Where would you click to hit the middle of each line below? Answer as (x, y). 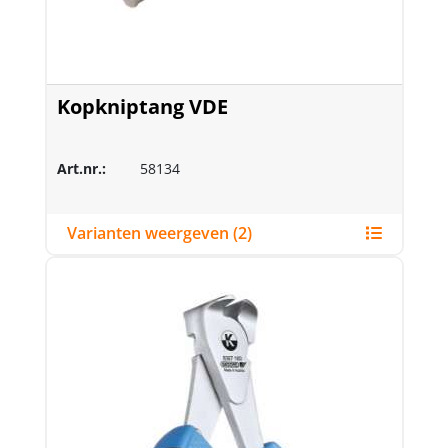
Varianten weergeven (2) (242, 233)
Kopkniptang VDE (142, 106)
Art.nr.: (81, 168)
